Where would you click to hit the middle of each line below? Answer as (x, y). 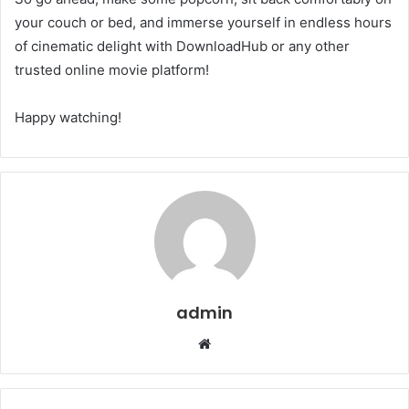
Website (236, 342)
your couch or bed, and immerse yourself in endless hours (203, 22)
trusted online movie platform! (112, 69)
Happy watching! (68, 117)
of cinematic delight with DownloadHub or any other (182, 46)
